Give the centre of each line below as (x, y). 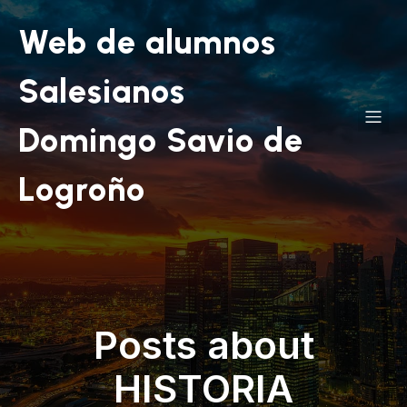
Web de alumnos (147, 42)
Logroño (82, 189)
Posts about (203, 345)
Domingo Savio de (161, 140)
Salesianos (102, 91)
